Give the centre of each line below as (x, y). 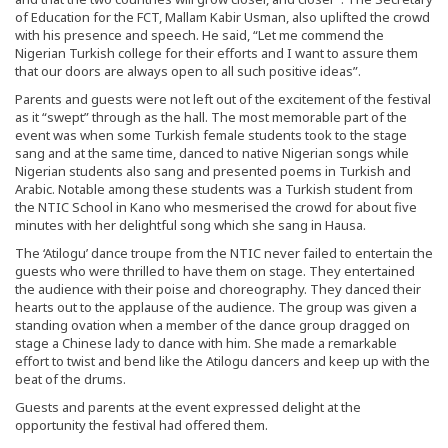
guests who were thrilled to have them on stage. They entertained (215, 270)
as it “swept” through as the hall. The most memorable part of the (211, 116)
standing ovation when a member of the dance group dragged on (212, 324)
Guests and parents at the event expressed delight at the (188, 406)
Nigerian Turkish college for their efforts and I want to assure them (216, 52)
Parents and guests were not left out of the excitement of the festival (223, 98)
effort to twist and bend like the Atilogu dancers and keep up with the (222, 360)
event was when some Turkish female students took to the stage (211, 134)
